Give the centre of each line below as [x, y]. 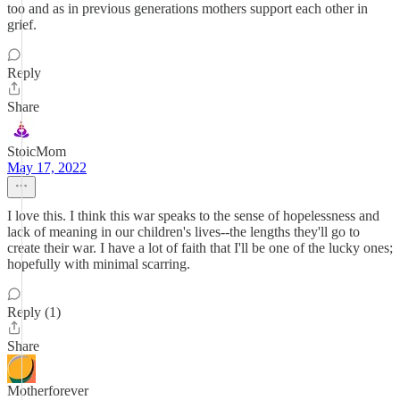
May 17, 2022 [47, 167]
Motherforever [48, 391]
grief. [22, 25]
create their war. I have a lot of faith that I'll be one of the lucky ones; [200, 248]
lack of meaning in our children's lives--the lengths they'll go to [183, 232]
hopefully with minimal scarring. [99, 264]
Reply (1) [34, 312]
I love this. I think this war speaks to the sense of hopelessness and [193, 216]
